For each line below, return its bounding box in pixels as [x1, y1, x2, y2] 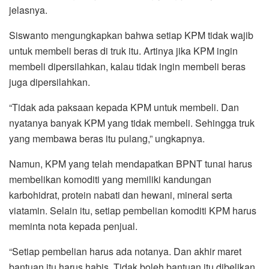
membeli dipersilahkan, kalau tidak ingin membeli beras [9, 59, 246, 73]
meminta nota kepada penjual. [9, 219, 138, 233]
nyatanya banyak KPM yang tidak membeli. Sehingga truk [9, 116, 255, 130]
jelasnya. [9, 3, 47, 17]
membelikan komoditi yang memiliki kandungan [9, 172, 211, 186]
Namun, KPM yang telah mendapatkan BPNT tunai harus [9, 157, 252, 171]
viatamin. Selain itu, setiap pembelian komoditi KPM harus [9, 204, 256, 217]
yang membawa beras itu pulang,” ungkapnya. [9, 131, 205, 145]
